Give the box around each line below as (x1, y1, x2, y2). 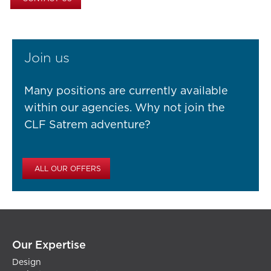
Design (12, 258, 41, 267)
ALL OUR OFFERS (34, 165, 101, 173)
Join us (24, 51, 70, 65)
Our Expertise (12, 240, 86, 252)
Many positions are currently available (24, 86, 228, 97)
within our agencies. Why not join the (24, 103, 225, 114)
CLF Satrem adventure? (24, 120, 151, 131)
